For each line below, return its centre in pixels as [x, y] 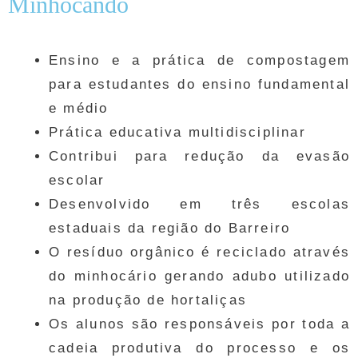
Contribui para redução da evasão [199, 157]
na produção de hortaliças [148, 300]
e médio [79, 109]
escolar [77, 181]
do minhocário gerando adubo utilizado [199, 276]
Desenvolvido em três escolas [199, 205]
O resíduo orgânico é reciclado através [199, 253]
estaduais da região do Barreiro [170, 229]
